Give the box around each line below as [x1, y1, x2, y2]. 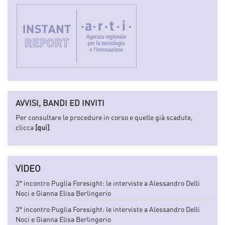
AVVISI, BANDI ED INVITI [16, 98, 104, 108]
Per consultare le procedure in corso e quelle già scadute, [16, 113, 193, 122]
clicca [16, 123, 35, 132]
